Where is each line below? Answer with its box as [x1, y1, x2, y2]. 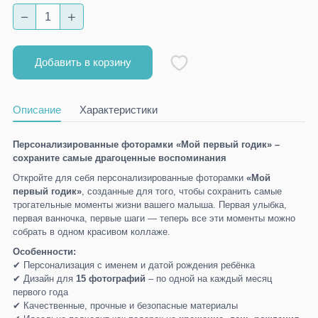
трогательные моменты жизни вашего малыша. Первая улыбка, [12, 199, 287, 211]
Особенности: [12, 246, 76, 257]
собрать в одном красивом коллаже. [12, 226, 170, 238]
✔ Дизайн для [12, 273, 76, 284]
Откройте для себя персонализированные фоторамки [12, 172, 246, 184]
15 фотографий [75, 273, 146, 284]
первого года [12, 286, 68, 297]
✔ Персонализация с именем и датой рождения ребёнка [12, 259, 255, 270]
